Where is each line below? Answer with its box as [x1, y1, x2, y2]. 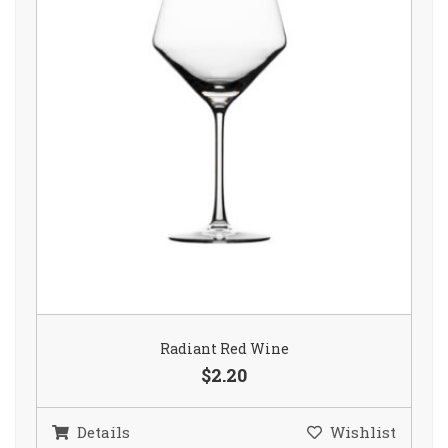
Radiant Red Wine [159, 339, 289, 359]
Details [77, 422, 130, 443]
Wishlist [330, 422, 396, 443]
